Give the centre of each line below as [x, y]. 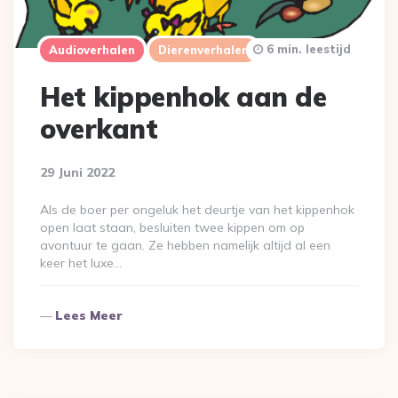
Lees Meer [89, 315]
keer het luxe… [81, 263]
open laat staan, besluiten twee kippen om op [172, 227]
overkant [99, 128]
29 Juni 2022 [77, 172]
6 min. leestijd [307, 48]
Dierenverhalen [203, 49]
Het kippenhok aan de [183, 96]
